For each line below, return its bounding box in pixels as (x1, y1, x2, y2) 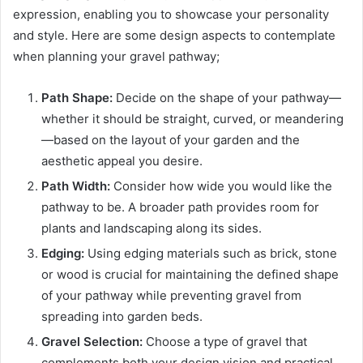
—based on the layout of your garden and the (41, 132, 300, 148)
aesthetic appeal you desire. (41, 153, 203, 169)
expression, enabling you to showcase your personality (13, 6, 329, 23)
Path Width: (41, 178, 110, 194)
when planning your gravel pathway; (13, 49, 220, 65)
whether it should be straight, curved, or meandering (41, 111, 344, 127)
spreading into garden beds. (41, 309, 203, 325)
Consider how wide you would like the (110, 178, 332, 194)
